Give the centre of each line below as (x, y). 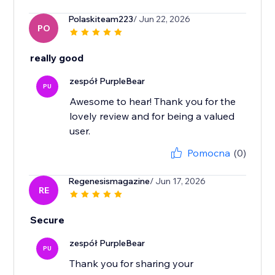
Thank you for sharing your (132, 264)
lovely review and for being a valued (152, 116)
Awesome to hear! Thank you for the (153, 102)
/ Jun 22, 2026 (162, 19)
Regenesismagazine (109, 181)
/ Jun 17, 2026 (178, 181)
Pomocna (208, 153)
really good (57, 58)
